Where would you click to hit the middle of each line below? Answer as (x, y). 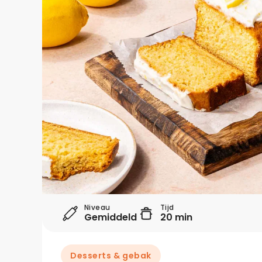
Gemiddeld (111, 217)
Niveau (97, 207)
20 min (176, 217)
